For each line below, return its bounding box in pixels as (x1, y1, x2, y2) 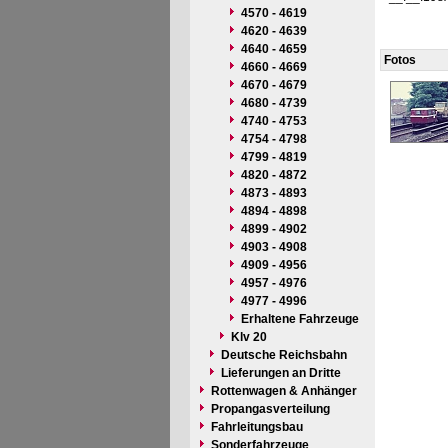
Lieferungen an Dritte (220, 366, 341, 380)
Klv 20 (230, 330, 267, 344)
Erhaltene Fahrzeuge (240, 312, 359, 326)
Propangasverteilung (210, 402, 330, 416)
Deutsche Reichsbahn (220, 348, 347, 362)
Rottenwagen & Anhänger (210, 384, 357, 398)
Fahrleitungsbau (210, 420, 303, 434)
